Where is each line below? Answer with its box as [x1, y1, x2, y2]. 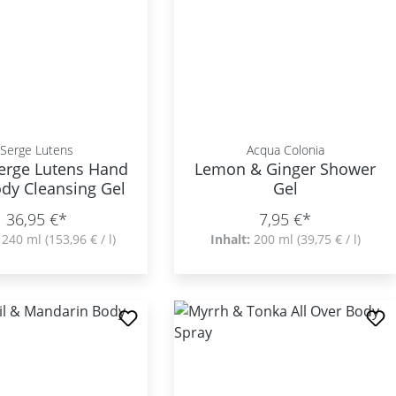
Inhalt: [209, 231, 254, 247]
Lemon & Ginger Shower [194, 158, 377, 179]
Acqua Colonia [246, 141, 324, 158]
